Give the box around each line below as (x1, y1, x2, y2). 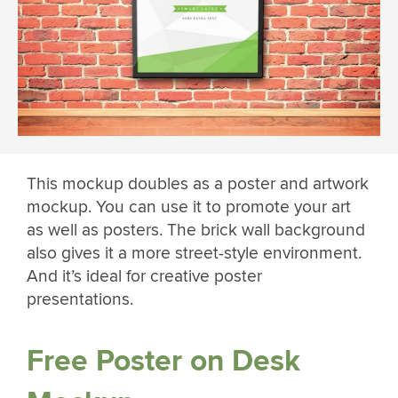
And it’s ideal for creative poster (27, 265, 262, 287)
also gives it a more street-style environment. (27, 242, 362, 264)
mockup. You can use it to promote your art (27, 195, 351, 218)
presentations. (27, 288, 133, 310)
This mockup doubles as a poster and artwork (27, 172, 369, 195)
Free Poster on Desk (27, 343, 300, 380)
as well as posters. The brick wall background (27, 219, 365, 241)
